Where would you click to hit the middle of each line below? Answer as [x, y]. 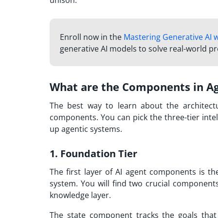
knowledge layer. [80, 195]
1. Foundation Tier [93, 154]
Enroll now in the [91, 37]
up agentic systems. [87, 129]
